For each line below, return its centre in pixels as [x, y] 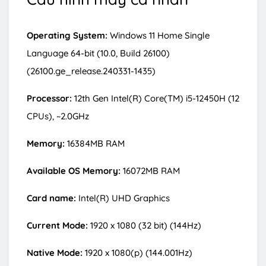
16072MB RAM [151, 171]
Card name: [53, 198]
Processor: [50, 99]
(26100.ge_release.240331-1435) [91, 71]
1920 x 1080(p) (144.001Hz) [139, 253]
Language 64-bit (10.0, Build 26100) [98, 53]
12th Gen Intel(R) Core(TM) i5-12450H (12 [157, 99]
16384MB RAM [96, 144]
